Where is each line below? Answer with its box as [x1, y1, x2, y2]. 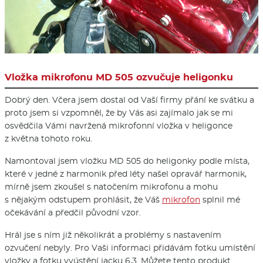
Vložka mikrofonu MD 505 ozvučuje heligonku [5, 71, 233, 83]
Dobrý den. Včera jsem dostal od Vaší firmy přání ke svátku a [5, 94, 254, 105]
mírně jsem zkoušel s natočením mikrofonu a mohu [5, 181, 218, 192]
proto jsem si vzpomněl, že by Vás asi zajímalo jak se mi [5, 107, 233, 118]
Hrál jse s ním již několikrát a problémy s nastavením [5, 229, 221, 240]
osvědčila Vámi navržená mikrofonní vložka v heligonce [5, 120, 232, 131]
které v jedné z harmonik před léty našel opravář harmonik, [5, 168, 247, 179]
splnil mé [200, 194, 240, 205]
